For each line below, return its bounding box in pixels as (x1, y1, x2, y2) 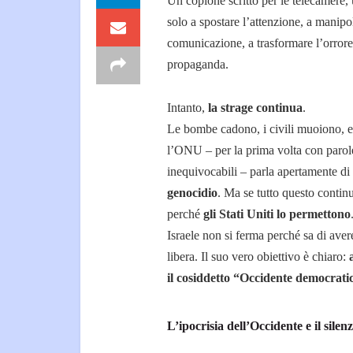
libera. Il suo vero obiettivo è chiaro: (167, 250, 349, 264)
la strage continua (208, 101, 303, 115)
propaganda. (167, 58, 229, 72)
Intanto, (167, 101, 208, 115)
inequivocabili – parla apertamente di (167, 165, 350, 179)
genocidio (167, 186, 217, 200)
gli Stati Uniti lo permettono (203, 207, 351, 221)
